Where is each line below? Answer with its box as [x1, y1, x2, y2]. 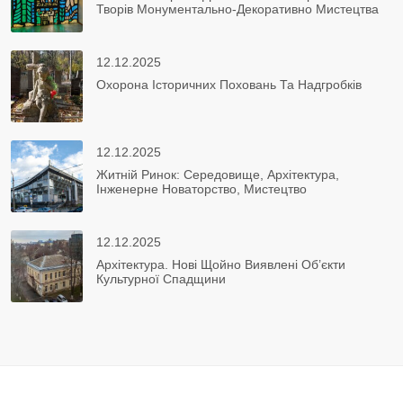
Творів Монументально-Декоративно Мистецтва [96, 2, 379, 17]
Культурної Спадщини [96, 272, 226, 287]
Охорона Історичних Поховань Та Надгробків [96, 77, 362, 93]
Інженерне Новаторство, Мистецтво [96, 182, 307, 197]
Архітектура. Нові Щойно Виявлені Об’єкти [96, 257, 345, 273]
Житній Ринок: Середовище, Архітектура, [96, 167, 339, 183]
